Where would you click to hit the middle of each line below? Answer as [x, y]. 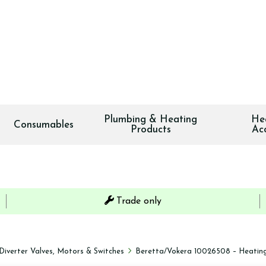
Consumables [43, 125]
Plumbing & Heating [151, 120]
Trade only [139, 201]
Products [151, 130]
